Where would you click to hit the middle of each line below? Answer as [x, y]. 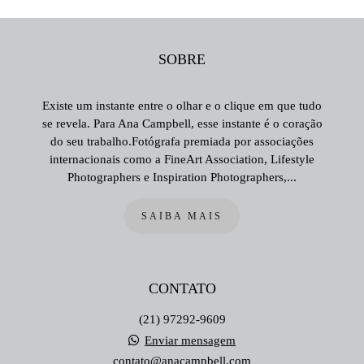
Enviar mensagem [190, 340]
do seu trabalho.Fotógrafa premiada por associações [182, 141]
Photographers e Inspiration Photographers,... [182, 177]
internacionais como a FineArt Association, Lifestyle [182, 159]
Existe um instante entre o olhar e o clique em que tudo [182, 106]
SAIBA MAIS [182, 216]
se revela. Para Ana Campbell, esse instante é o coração [182, 123]
